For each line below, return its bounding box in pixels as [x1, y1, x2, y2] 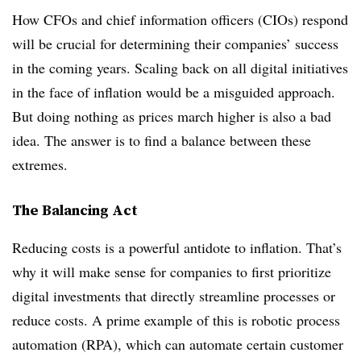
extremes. [12, 155, 68, 174]
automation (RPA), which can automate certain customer [12, 334, 343, 354]
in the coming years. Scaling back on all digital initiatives [12, 58, 348, 77]
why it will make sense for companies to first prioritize [12, 262, 331, 281]
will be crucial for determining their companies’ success [12, 34, 338, 53]
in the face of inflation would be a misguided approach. [12, 82, 335, 102]
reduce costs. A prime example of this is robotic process [12, 310, 340, 330]
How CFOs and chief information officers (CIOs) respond [12, 10, 348, 29]
